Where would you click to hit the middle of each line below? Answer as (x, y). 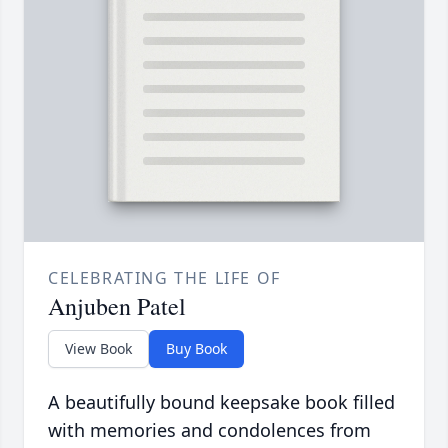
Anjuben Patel (117, 306)
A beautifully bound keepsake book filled (221, 402)
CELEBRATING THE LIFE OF (164, 278)
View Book (98, 349)
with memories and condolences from (209, 430)
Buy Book (196, 349)
